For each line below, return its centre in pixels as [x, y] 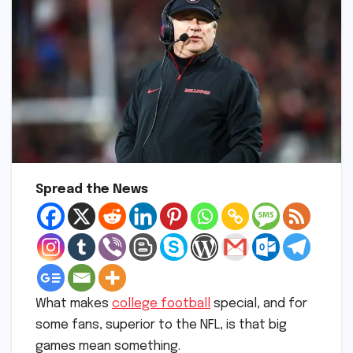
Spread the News [92, 190]
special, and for [259, 304]
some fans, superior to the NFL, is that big [161, 325]
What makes [74, 304]
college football [161, 304]
